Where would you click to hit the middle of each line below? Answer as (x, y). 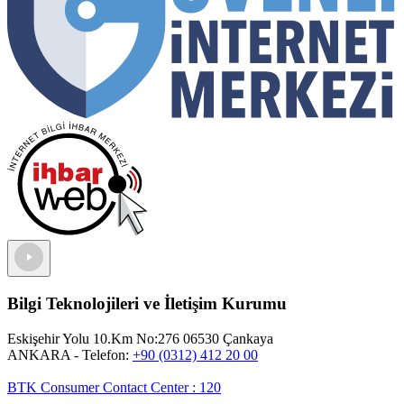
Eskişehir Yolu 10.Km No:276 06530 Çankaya (140, 338)
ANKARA (39, 354)
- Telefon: (101, 354)
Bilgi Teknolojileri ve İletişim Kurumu (147, 303)
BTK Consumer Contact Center (98, 387)
